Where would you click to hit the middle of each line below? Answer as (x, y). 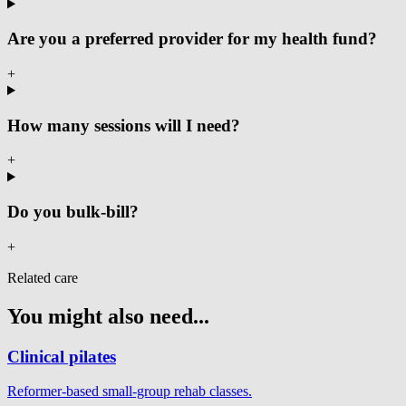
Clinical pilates (62, 356)
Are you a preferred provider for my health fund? (192, 39)
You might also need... (108, 316)
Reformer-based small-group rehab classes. (130, 391)
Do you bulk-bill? (73, 212)
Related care (43, 277)
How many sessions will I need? (124, 125)
